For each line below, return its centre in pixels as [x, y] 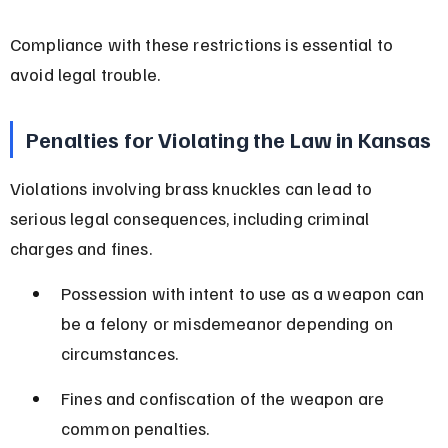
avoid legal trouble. [85, 73]
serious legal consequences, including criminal [191, 217]
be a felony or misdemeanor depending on [229, 322]
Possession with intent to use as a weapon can [244, 292]
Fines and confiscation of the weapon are [224, 397]
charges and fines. [80, 247]
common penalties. [135, 427]
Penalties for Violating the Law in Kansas [229, 138]
